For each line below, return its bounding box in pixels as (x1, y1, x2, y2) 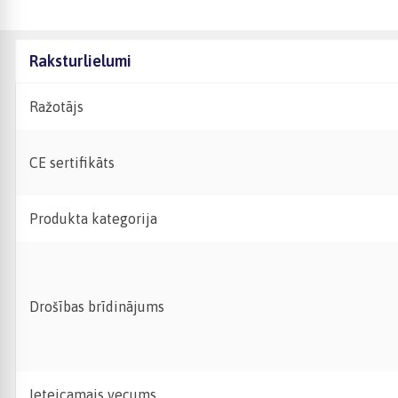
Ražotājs (29, 99, 84, 115)
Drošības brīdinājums (29, 298, 164, 314)
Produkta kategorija (29, 211, 157, 227)
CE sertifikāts (29, 155, 115, 171)
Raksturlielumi (29, 52, 131, 70)
